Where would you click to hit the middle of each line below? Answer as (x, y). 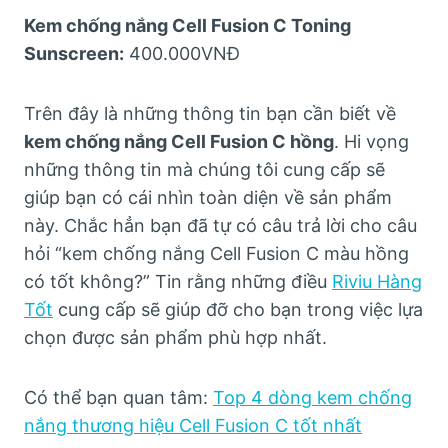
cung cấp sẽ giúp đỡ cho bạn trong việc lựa (238, 310)
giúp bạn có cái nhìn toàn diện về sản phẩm (208, 198)
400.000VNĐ (182, 54)
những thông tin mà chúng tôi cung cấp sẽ (204, 170)
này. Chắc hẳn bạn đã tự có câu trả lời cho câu (220, 226)
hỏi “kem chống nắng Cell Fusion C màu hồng (216, 254)
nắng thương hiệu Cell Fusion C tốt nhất (193, 426)
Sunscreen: (74, 54)
